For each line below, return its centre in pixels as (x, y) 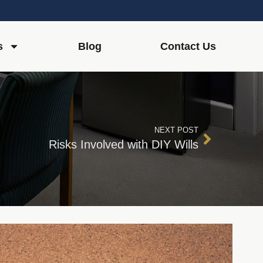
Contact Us (188, 46)
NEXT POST (176, 130)
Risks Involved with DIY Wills (124, 144)
